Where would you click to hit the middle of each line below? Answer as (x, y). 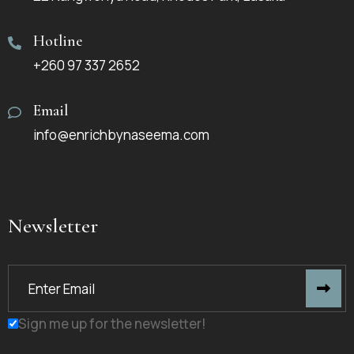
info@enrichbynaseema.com (121, 135)
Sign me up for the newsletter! (112, 324)
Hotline (58, 41)
